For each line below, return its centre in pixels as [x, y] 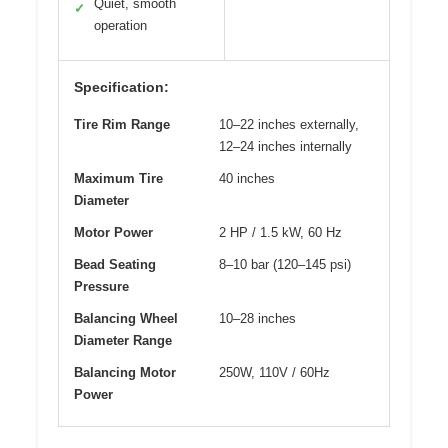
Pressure [101, 286]
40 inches [247, 178]
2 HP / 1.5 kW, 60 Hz [280, 232]
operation [120, 25]
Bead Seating [115, 264]
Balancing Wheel [126, 318]
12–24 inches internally [285, 146]
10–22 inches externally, [289, 124]
